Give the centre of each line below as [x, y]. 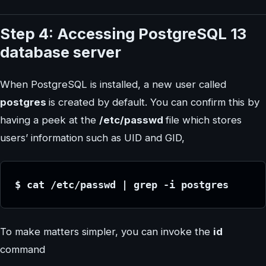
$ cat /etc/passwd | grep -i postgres [122, 184]
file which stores [204, 120]
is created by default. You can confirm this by [154, 102]
